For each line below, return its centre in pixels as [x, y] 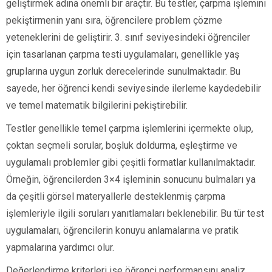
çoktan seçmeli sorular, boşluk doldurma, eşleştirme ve [122, 146]
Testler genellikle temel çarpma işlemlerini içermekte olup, [130, 129]
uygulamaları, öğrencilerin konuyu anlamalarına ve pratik [122, 231]
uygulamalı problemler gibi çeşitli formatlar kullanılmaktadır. [131, 163]
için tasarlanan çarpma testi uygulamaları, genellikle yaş [123, 55]
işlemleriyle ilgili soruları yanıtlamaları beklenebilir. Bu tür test [135, 214]
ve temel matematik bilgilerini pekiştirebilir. [97, 106]
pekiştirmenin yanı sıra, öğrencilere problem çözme [114, 21]
